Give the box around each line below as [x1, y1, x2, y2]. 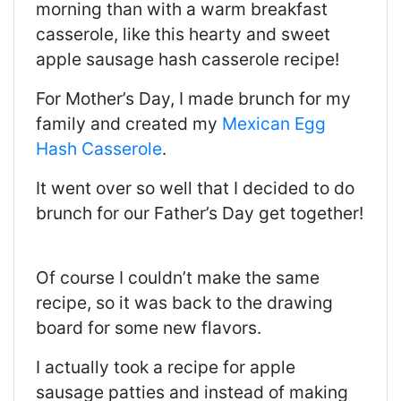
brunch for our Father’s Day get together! [36, 202, 363, 225]
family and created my [36, 113, 222, 135]
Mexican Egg [222, 113, 326, 135]
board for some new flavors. [36, 317, 261, 339]
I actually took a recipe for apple [36, 356, 295, 379]
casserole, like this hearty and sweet [36, 23, 330, 46]
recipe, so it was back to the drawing [36, 292, 333, 314]
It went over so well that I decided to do [36, 177, 354, 200]
